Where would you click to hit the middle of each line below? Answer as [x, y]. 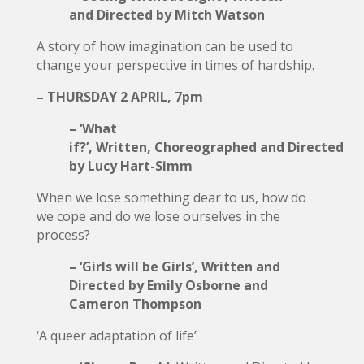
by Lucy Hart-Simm [130, 165]
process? [63, 234]
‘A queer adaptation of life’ [116, 335]
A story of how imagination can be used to [165, 46]
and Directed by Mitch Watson [167, 14]
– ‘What [93, 128]
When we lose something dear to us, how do [171, 197]
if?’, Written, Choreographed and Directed [206, 147]
